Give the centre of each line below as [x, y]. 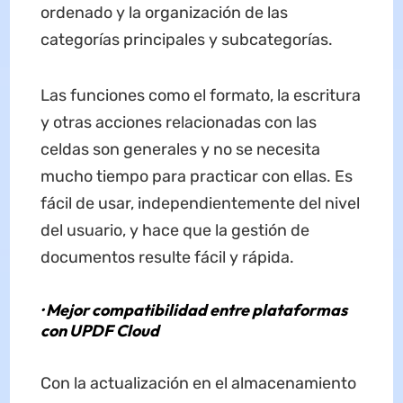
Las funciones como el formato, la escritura [200, 96]
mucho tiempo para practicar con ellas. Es [196, 177]
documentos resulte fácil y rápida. [167, 258]
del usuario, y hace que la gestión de [175, 231]
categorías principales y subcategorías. [186, 40]
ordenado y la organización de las [164, 13]
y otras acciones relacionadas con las [178, 123]
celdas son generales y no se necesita [180, 150]
